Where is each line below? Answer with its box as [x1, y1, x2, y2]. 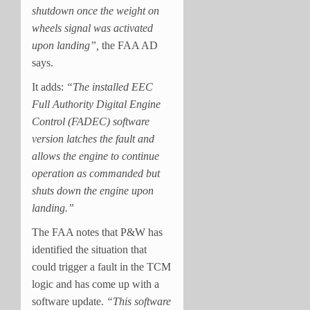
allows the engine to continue [32, 149, 159, 162]
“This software [107, 295, 171, 307]
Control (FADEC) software [32, 115, 149, 127]
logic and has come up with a [32, 277, 159, 290]
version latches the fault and [32, 132, 154, 145]
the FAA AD [99, 39, 158, 51]
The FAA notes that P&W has [32, 226, 163, 238]
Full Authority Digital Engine [32, 98, 161, 110]
